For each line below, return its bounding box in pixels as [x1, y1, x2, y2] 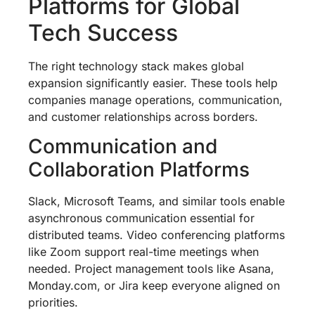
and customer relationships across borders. [28, 109, 258, 124]
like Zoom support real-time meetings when [28, 245, 259, 259]
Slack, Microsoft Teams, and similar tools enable [28, 194, 285, 209]
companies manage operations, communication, [28, 92, 283, 107]
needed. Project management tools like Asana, [28, 262, 274, 276]
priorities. [28, 295, 78, 310]
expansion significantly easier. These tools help [28, 75, 278, 90]
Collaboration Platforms [28, 157, 250, 182]
